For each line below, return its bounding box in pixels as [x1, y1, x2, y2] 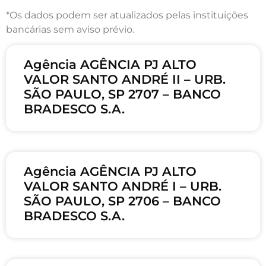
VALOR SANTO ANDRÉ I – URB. [24, 179, 221, 194]
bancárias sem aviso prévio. [6, 23, 134, 35]
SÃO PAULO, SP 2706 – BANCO [24, 194, 221, 209]
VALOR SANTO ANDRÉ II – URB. [24, 72, 226, 87]
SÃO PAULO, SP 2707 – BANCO [24, 87, 221, 102]
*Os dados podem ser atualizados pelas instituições [6, 9, 248, 21]
